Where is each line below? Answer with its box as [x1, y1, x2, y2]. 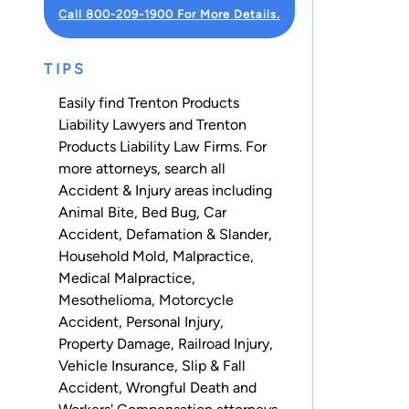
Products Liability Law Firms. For [58, 137, 267, 155]
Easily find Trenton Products [58, 93, 239, 111]
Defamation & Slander [126, 225, 268, 243]
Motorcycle [159, 290, 234, 309]
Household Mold [58, 246, 165, 265]
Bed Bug [142, 203, 196, 221]
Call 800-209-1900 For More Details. [58, 6, 280, 21]
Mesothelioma [58, 290, 152, 309]
